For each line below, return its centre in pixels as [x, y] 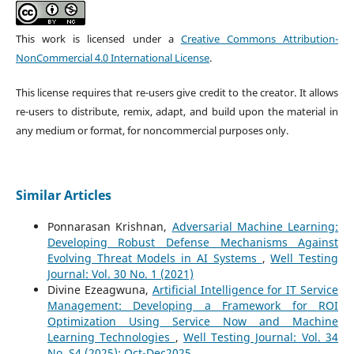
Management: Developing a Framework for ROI [193, 305]
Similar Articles [63, 195]
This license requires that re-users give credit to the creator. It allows [177, 92]
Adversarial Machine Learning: [255, 226]
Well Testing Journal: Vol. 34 [261, 337]
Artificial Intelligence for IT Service [245, 289]
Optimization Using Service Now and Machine [193, 321]
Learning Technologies [111, 337]
